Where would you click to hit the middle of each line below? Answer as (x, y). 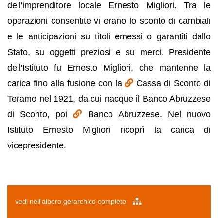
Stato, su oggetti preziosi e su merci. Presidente (109, 52)
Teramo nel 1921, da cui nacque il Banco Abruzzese (109, 99)
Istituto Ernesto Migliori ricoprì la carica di (109, 130)
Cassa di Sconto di (174, 83)
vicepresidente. (37, 145)
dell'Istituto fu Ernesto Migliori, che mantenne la (109, 68)
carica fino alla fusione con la (66, 83)
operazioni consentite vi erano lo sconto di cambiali (109, 21)
